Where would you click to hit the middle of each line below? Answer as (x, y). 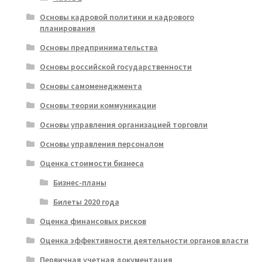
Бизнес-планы (80, 182)
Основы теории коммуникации (98, 105)
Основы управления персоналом (101, 144)
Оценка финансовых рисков (93, 221)
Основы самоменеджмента (91, 86)
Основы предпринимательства (99, 47)
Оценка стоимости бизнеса (92, 163)
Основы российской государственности (116, 66)
